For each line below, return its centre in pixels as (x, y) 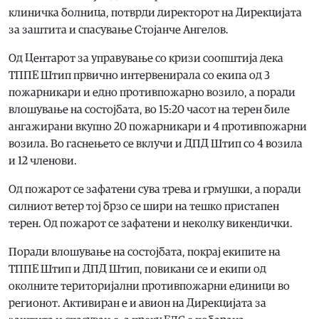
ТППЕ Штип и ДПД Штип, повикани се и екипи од (137, 269)
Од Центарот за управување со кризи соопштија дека (146, 58)
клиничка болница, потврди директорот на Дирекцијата (155, 12)
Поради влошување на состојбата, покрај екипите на (145, 252)
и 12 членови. (43, 161)
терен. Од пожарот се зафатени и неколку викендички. (151, 223)
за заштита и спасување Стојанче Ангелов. (119, 30)
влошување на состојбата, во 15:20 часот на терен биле (149, 109)
